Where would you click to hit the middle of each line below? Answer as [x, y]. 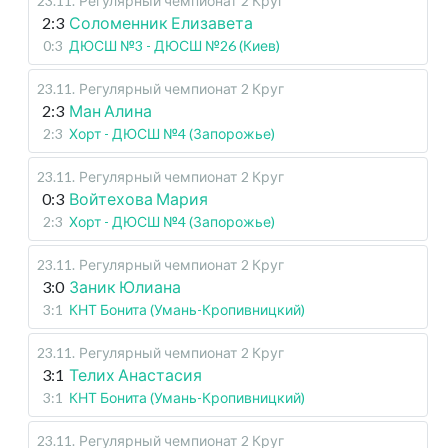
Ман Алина [110, 111]
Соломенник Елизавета [161, 23]
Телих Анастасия [135, 375]
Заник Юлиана [125, 287]
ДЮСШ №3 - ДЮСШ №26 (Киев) [174, 46]
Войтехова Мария [138, 199]
